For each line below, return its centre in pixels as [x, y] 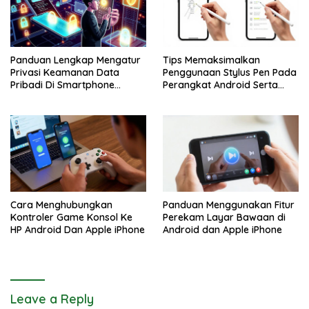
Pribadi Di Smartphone [62, 85]
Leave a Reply [52, 299]
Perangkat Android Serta [220, 85]
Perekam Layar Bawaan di [224, 217]
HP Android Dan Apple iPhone [78, 229]
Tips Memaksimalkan [211, 60]
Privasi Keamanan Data [65, 73]
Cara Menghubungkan [61, 205]
